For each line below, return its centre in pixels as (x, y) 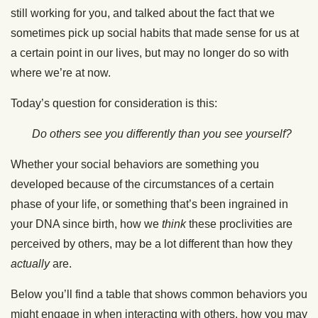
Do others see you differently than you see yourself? (162, 134)
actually (30, 264)
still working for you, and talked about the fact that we (143, 13)
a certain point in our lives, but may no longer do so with (150, 53)
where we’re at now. (61, 73)
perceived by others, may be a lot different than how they (152, 244)
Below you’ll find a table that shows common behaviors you (159, 295)
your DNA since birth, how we (86, 224)
